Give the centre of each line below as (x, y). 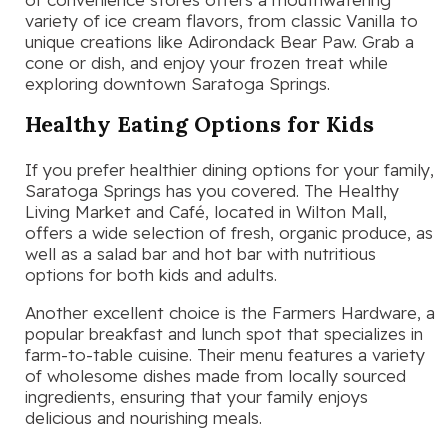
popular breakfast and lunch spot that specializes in (224, 334)
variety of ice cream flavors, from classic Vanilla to (221, 20)
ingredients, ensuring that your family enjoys (196, 397)
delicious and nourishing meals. (143, 418)
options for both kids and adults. (151, 275)
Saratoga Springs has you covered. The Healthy (212, 191)
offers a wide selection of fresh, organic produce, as (229, 233)
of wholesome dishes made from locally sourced (215, 376)
